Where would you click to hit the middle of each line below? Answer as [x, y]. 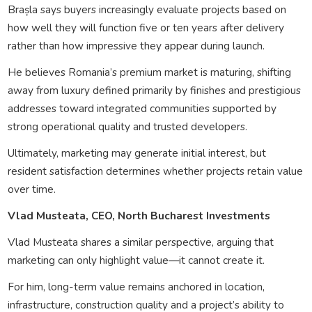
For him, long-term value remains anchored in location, [136, 286]
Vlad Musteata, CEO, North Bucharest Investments [139, 215]
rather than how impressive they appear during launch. [136, 45]
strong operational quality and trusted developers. [127, 126]
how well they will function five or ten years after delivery [146, 27]
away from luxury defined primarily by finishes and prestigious [154, 90]
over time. [31, 189]
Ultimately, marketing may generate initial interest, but [136, 153]
